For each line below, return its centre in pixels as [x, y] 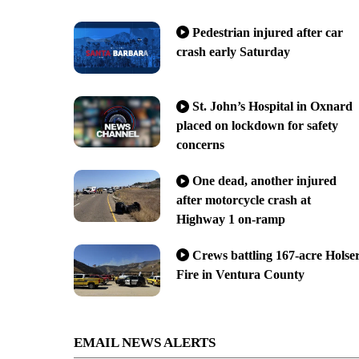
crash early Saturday [233, 51]
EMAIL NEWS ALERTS [145, 342]
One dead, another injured [264, 181]
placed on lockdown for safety [257, 126]
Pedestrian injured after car [267, 32]
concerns [200, 145]
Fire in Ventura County [240, 274]
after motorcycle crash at [243, 200]
